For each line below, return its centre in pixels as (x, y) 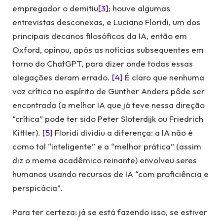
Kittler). (27, 133)
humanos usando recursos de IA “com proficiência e (110, 174)
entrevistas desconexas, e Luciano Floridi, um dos (106, 22)
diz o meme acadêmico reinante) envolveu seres (105, 160)
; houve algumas (139, 8)
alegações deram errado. (62, 77)
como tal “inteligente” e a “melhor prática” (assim (107, 147)
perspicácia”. (38, 188)
